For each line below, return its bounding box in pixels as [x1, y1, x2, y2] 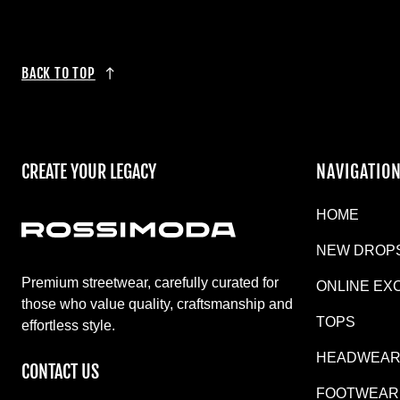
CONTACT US [21, 360, 99, 383]
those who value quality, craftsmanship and [21, 296, 293, 312]
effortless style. [21, 317, 115, 333]
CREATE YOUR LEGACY [21, 160, 156, 183]
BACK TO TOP [21, 63, 96, 82]
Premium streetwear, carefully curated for [21, 274, 279, 290]
